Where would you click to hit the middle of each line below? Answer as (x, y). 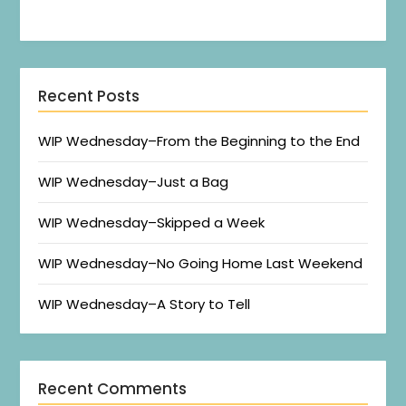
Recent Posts (89, 97)
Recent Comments (113, 389)
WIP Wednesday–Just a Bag (134, 182)
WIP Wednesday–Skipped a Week (152, 223)
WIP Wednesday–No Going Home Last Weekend (201, 264)
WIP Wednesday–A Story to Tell (145, 304)
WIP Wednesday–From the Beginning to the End (199, 141)
